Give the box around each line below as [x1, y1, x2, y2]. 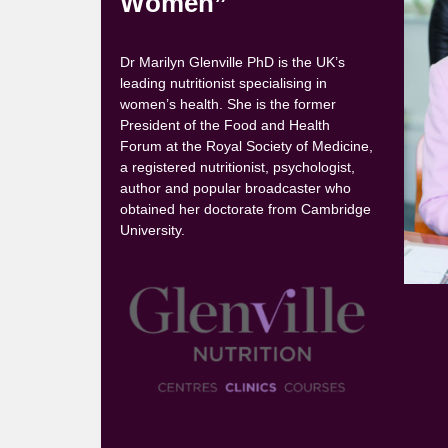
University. [120, 221, 186, 238]
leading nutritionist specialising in [120, 74, 328, 91]
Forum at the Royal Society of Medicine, [120, 137, 374, 154]
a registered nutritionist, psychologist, [120, 158, 356, 175]
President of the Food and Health [120, 116, 331, 133]
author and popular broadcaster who [120, 179, 352, 196]
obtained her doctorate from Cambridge [120, 200, 372, 217]
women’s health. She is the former [120, 95, 337, 112]
